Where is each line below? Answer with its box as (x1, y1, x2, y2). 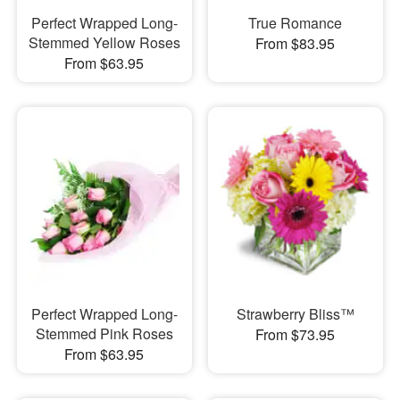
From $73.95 (255, 323, 336, 345)
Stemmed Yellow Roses (28, 32, 180, 54)
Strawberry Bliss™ (236, 303, 354, 324)
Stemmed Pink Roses (35, 322, 173, 344)
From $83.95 (255, 33, 336, 54)
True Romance (248, 12, 343, 34)
